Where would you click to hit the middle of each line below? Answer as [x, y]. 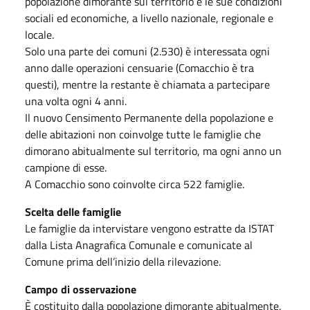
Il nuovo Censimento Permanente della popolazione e [149, 117]
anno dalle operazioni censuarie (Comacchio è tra [139, 67]
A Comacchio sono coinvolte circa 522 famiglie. [135, 184]
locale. [39, 34]
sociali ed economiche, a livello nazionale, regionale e [149, 18]
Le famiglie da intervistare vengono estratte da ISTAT [149, 228]
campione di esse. [66, 167]
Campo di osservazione [81, 289]
